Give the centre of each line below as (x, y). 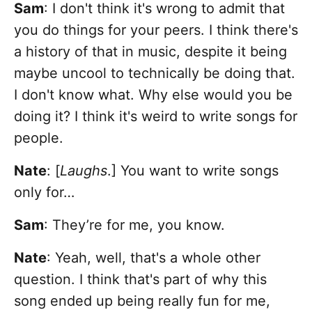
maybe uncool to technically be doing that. (155, 73)
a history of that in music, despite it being (150, 52)
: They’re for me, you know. (134, 225)
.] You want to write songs (193, 171)
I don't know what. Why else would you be (153, 95)
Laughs (84, 171)
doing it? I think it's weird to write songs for (156, 117)
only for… (44, 193)
